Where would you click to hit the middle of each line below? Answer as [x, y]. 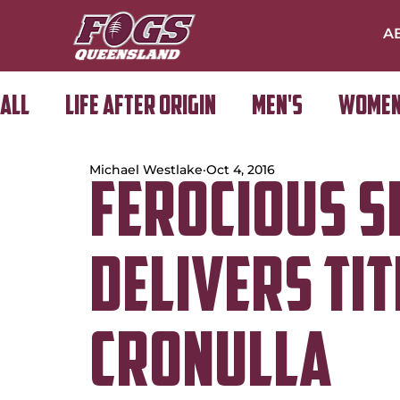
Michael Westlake [146, 170]
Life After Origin [141, 107]
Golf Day [75, 179]
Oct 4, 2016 [241, 170]
